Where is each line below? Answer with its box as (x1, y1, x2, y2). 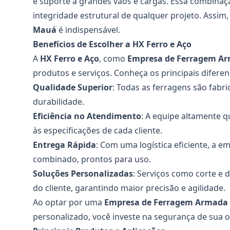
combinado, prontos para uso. (33, 154, 151, 165)
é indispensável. (56, 24, 120, 35)
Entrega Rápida (33, 139, 96, 150)
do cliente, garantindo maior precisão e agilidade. (33, 182, 225, 194)
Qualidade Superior (33, 82, 112, 93)
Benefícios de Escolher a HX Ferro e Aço (33, 39, 191, 50)
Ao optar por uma (33, 197, 104, 208)
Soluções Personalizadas (33, 168, 133, 179)
